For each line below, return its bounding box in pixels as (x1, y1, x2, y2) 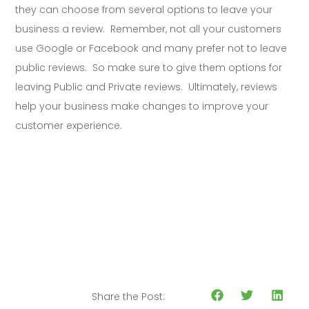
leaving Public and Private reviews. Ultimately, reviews (15, 80, 278, 94)
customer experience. (15, 119, 123, 133)
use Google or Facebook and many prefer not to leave (15, 41, 288, 56)
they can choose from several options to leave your (15, 3, 273, 17)
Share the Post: (92, 290, 166, 304)
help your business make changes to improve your (15, 99, 269, 114)
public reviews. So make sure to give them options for (15, 61, 283, 75)
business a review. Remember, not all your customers (15, 22, 282, 37)
